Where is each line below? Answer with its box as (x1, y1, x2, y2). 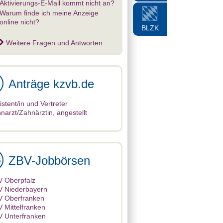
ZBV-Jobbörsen (8, 154, 90, 167)
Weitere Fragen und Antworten (6, 39, 103, 47)
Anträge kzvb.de (8, 77, 94, 91)
